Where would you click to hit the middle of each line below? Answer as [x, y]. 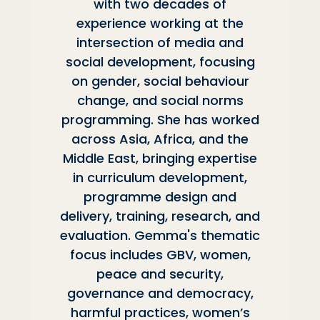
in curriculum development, [160, 177]
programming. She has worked [160, 119]
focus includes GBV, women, [160, 254]
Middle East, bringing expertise [160, 158]
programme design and [160, 196]
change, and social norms [160, 100]
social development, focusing [160, 61]
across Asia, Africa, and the [160, 139]
